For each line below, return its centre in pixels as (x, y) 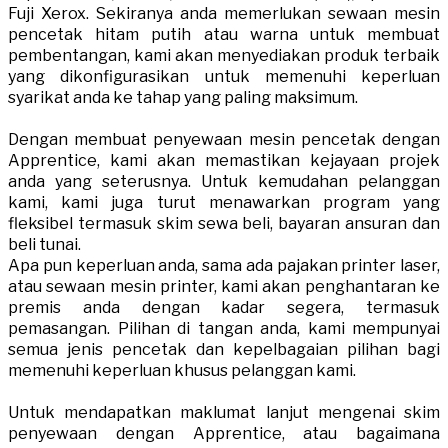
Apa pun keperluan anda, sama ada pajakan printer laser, (224, 266)
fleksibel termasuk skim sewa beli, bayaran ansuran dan (224, 224)
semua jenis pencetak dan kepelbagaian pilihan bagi (224, 350)
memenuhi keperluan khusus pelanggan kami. (183, 371)
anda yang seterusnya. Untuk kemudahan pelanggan (224, 182)
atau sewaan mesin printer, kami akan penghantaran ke (224, 287)
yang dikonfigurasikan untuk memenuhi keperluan (224, 77)
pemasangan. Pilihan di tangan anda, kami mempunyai (224, 329)
